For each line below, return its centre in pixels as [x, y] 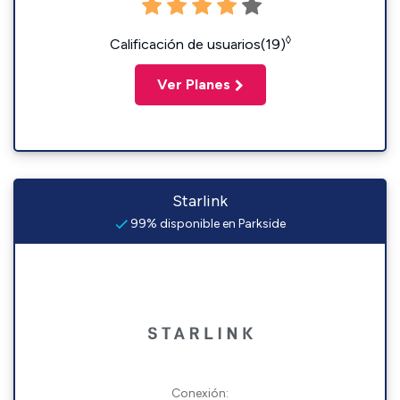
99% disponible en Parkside [206, 224]
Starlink [200, 201]
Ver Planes [193, 84]
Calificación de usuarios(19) [197, 44]
